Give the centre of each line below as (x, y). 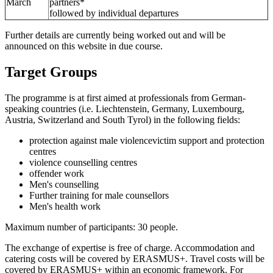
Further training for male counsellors (99, 196)
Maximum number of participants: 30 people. (91, 227)
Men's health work (65, 207)
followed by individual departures (114, 13)
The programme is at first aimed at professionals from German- (125, 98)
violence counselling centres (83, 163)
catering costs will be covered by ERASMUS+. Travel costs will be (135, 259)
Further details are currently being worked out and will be (115, 35)
